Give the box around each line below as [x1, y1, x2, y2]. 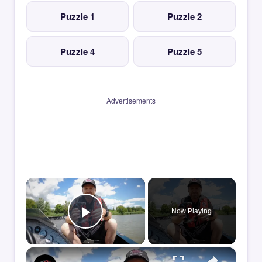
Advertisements [106, 95, 156, 105]
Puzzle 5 [167, 45, 202, 58]
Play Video [85, 218, 170, 238]
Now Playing [171, 207, 212, 215]
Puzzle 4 [60, 45, 95, 58]
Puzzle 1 [60, 10, 95, 23]
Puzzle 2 [167, 10, 202, 23]
